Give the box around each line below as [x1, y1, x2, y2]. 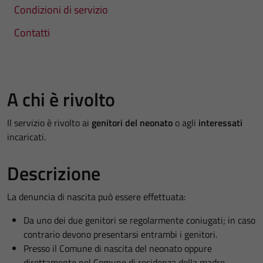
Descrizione [7, 159, 100, 187]
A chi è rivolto [7, 85, 115, 113]
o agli [173, 116, 198, 130]
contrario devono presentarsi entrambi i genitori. [23, 227, 217, 241]
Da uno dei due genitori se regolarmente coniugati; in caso [23, 213, 255, 227]
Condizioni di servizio [14, 2, 108, 18]
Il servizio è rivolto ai [7, 116, 92, 130]
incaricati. [7, 130, 46, 144]
